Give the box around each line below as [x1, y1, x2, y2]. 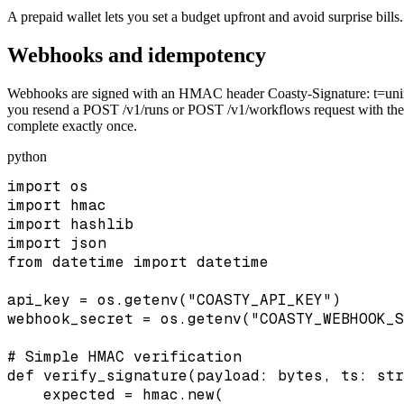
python [7, 149, 47, 165]
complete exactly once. [7, 118, 137, 134]
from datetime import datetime [7, 252, 269, 272]
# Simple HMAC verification [7, 347, 242, 367]
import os [7, 177, 88, 197]
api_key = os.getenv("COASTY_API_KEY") [7, 290, 341, 310]
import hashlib [7, 215, 133, 234]
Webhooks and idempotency [7, 43, 266, 68]
